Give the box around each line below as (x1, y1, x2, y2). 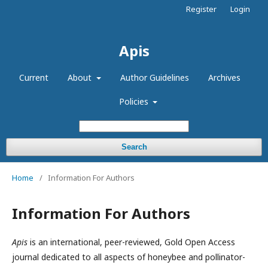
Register (186, 4, 217, 14)
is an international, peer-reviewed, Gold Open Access (28, 236, 235, 248)
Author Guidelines (120, 72, 189, 83)
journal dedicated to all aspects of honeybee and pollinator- (12, 251, 245, 263)
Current (19, 72, 49, 83)
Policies (118, 96, 151, 107)
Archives (208, 72, 240, 83)
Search (121, 142, 147, 151)
